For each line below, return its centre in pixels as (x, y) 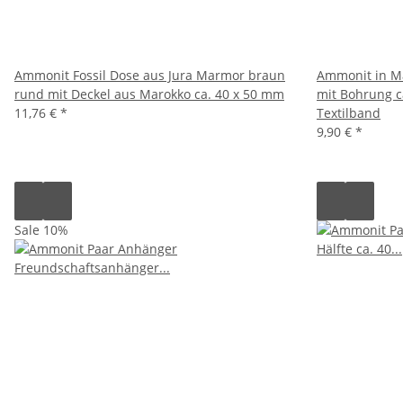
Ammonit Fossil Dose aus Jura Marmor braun (150, 75)
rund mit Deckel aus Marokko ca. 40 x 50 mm (149, 94)
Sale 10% (41, 229)
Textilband (349, 112)
